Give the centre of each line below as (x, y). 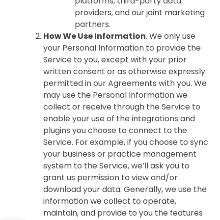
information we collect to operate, (110, 201)
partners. (94, 24)
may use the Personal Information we (115, 95)
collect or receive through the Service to (122, 107)
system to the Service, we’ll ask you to (116, 166)
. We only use (171, 36)
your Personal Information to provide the (122, 48)
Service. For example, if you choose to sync (126, 142)
